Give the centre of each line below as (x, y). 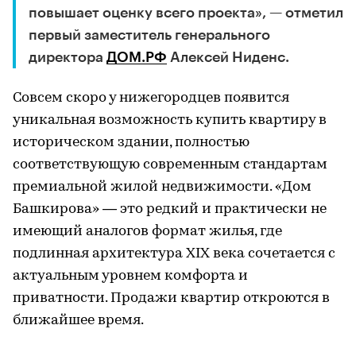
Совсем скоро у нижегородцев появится (151, 98)
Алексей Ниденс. (228, 57)
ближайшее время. (78, 321)
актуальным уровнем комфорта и (130, 276)
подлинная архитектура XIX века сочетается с (174, 254)
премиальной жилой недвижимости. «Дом (162, 187)
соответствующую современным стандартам (170, 165)
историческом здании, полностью (131, 143)
